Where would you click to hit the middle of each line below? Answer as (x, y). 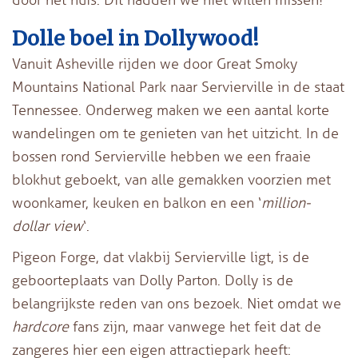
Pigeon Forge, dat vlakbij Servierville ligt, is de (161, 257)
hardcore (40, 326)
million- (286, 203)
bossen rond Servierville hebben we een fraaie (161, 156)
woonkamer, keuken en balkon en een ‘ (137, 203)
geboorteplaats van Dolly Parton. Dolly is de (153, 280)
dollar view (48, 226)
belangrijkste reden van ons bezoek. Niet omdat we (177, 303)
